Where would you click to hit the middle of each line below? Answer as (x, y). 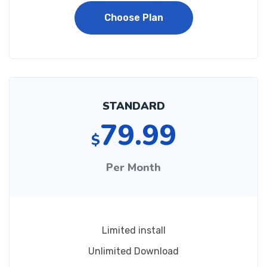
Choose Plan (133, 18)
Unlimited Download (133, 251)
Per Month (133, 167)
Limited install (133, 230)
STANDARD (133, 106)
